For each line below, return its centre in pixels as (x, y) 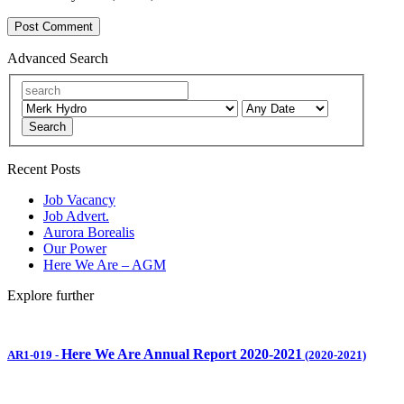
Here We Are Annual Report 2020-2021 (182, 354)
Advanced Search (58, 59)
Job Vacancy (79, 199)
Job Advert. (76, 216)
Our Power (75, 248)
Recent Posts (44, 169)
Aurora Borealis (89, 232)
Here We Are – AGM (105, 264)
